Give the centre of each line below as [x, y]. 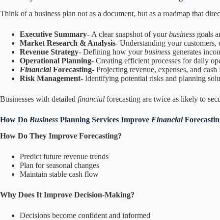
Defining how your [113, 52]
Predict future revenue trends [64, 156]
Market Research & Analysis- [70, 43]
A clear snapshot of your [129, 34]
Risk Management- [52, 79]
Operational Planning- [58, 61]
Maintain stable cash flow [59, 174]
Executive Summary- [55, 34]
